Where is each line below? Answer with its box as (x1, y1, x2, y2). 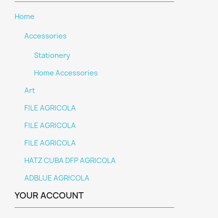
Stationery (34, 51, 70, 60)
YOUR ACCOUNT (15, 189, 84, 201)
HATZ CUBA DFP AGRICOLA (24, 156, 116, 165)
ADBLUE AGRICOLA (24, 173, 90, 183)
